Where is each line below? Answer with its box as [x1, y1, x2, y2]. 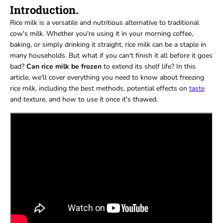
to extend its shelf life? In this [102, 62, 196, 71]
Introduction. [10, 2, 79, 17]
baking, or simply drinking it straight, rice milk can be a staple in [10, 40, 206, 49]
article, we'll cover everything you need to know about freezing [10, 73, 204, 82]
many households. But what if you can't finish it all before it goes [10, 51, 213, 60]
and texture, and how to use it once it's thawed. [10, 95, 158, 104]
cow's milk [10, 29, 43, 38]
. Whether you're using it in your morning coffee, [43, 29, 193, 38]
